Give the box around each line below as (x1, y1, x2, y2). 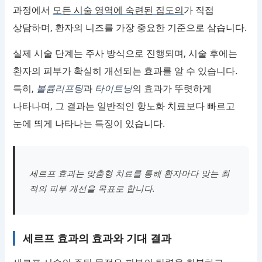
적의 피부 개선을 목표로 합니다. (29, 182, 156, 194)
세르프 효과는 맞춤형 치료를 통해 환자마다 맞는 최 (29, 167, 230, 179)
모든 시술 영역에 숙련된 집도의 (53, 4, 184, 17)
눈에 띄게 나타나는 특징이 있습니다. (13, 117, 166, 130)
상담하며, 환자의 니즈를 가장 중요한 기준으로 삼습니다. (13, 21, 247, 35)
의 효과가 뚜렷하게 (132, 82, 212, 95)
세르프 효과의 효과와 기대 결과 (22, 231, 171, 246)
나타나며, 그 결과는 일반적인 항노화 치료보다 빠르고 (13, 99, 236, 113)
